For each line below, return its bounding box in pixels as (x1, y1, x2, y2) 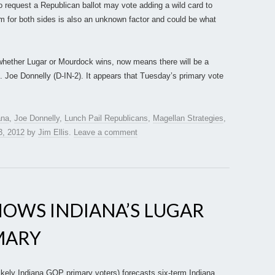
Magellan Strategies (153, 114, 223, 123)
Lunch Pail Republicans (64, 114, 148, 123)
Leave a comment (74, 128, 137, 137)
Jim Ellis (38, 128, 69, 137)
